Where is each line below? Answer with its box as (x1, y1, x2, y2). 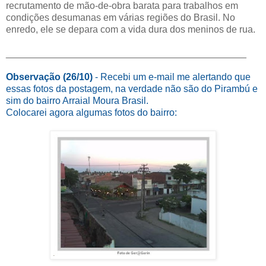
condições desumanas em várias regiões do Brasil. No (6, 12, 235, 23)
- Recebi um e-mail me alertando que (95, 71, 251, 82)
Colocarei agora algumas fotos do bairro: (6, 107, 177, 118)
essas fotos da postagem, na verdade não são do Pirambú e (6, 83, 258, 94)
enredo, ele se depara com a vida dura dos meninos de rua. (6, 24, 255, 34)
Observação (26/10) (6, 71, 95, 82)
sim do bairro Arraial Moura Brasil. (6, 95, 148, 106)
